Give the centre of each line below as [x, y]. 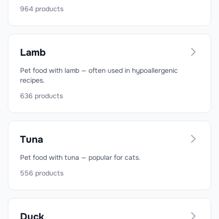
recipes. [33, 80]
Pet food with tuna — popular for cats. [80, 157]
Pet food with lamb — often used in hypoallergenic [99, 70]
